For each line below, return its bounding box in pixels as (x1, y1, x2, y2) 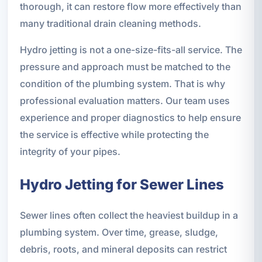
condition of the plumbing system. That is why (19, 77, 225, 89)
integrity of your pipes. (19, 145, 120, 157)
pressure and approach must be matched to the (19, 60, 230, 73)
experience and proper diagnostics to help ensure (19, 111, 241, 123)
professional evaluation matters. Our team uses (19, 94, 230, 106)
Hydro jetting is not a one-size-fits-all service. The (19, 43, 242, 56)
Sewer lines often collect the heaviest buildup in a (19, 209, 238, 221)
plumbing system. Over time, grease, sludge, (19, 226, 218, 238)
